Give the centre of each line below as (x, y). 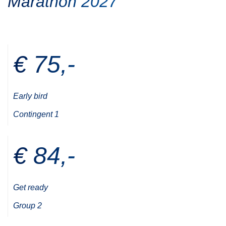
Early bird (30, 96)
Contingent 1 (36, 115)
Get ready (31, 188)
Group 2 (27, 206)
